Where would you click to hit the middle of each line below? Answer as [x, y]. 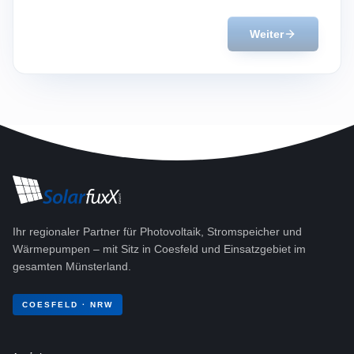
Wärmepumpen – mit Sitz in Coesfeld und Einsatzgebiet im [159, 249]
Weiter [267, 34]
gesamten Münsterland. [72, 266]
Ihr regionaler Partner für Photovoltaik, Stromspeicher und [157, 232]
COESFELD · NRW [68, 305]
